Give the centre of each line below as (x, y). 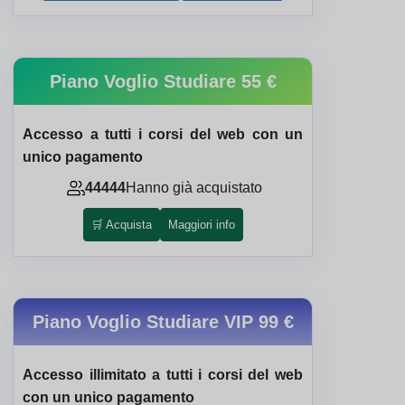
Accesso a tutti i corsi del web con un (163, 134)
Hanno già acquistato (194, 188)
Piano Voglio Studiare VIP (145, 322)
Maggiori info (201, 225)
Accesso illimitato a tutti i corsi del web (163, 375)
